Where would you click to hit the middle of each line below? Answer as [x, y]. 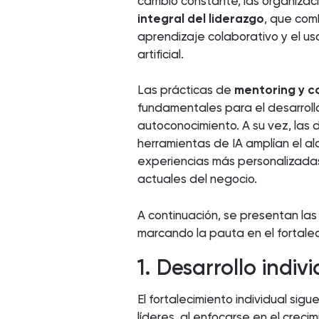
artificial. [161, 54]
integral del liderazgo [201, 18]
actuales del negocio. [198, 179]
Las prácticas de [186, 90]
